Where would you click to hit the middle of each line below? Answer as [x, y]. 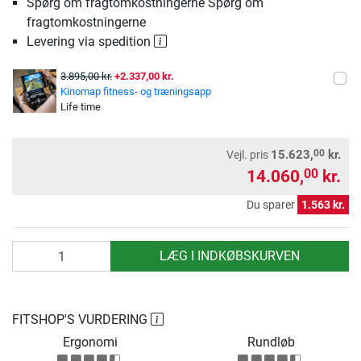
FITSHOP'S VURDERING [81, 320]
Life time [81, 107]
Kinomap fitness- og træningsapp [136, 92]
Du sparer [272, 205]
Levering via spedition [90, 42]
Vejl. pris [247, 155]
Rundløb [271, 342]
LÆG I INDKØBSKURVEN [229, 256]
